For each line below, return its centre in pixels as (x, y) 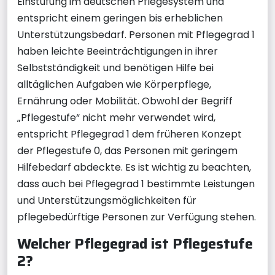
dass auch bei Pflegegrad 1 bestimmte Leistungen (136, 184)
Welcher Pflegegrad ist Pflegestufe (135, 243)
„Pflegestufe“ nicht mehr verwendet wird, (116, 117)
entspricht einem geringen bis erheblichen (120, 18)
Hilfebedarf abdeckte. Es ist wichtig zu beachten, (134, 167)
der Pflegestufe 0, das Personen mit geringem (127, 150)
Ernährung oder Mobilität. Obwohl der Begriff (125, 101)
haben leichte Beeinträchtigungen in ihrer (118, 51)
